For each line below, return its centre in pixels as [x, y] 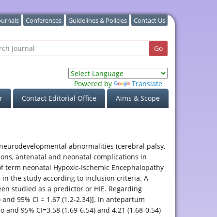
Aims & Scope [138, 98]
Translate [147, 84]
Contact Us [149, 20]
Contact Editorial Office [59, 98]
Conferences [44, 20]
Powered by [94, 84]
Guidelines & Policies [98, 20]
